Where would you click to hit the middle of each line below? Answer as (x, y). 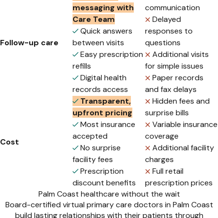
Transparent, (105, 101)
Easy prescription (112, 54)
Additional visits (181, 54)
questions (163, 43)
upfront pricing (102, 113)
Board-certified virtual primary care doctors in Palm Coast (109, 205)
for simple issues (174, 66)
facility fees (93, 160)
